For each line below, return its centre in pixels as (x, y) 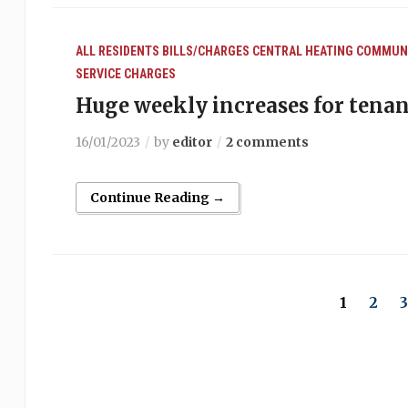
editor (192, 142)
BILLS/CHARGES (205, 51)
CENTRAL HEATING (302, 51)
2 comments (267, 142)
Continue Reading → (157, 198)
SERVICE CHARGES (125, 74)
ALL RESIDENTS (117, 51)
